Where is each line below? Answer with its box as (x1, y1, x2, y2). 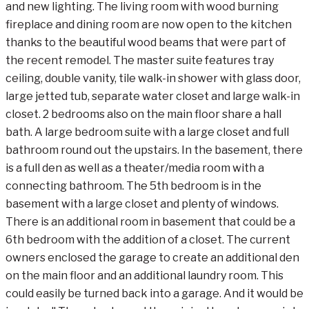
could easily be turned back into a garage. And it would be (6, 286, 303, 300)
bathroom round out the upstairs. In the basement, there (6, 143, 303, 157)
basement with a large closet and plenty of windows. (6, 197, 279, 210)
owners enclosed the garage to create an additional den (6, 250, 299, 264)
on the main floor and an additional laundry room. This (6, 268, 283, 282)
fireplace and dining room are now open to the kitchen (6, 17, 292, 31)
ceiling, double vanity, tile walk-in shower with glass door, (6, 71, 301, 85)
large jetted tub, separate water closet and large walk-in (6, 89, 300, 103)
